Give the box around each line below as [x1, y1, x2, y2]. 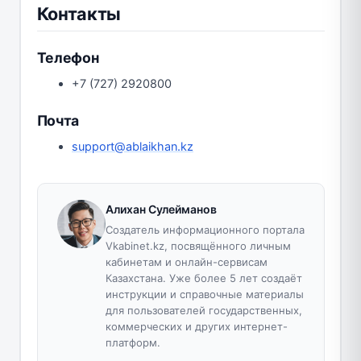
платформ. [105, 336, 160, 350]
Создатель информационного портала [105, 223, 305, 237]
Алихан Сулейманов [105, 202, 217, 217]
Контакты [36, 3, 122, 25]
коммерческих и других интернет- [105, 320, 288, 334]
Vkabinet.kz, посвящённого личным [105, 239, 291, 253]
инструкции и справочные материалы [105, 288, 304, 301]
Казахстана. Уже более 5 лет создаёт [105, 272, 302, 285]
